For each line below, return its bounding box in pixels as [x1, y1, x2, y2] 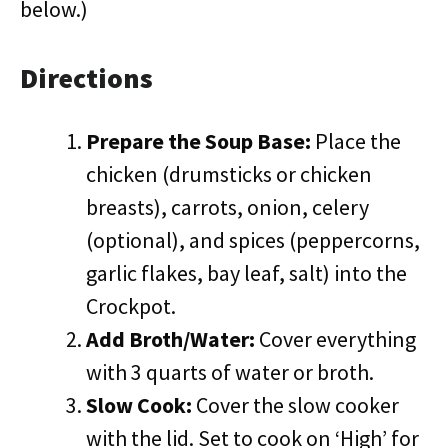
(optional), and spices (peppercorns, [86, 226, 420, 254]
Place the [311, 127, 401, 155]
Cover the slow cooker [192, 391, 399, 419]
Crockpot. [86, 292, 176, 320]
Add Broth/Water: [86, 325, 255, 353]
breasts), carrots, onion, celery [86, 193, 369, 221]
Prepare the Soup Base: [86, 127, 311, 155]
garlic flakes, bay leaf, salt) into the [86, 259, 407, 287]
